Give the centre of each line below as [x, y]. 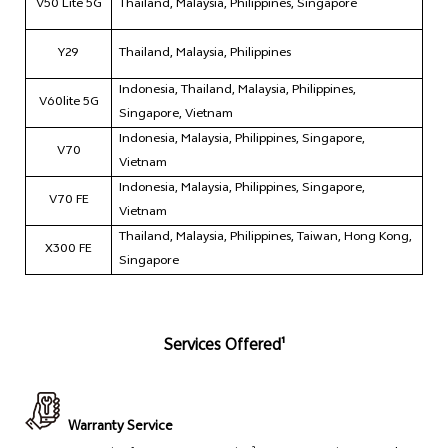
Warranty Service [120, 428]
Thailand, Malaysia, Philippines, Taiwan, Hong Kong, [265, 238]
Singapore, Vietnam [176, 115]
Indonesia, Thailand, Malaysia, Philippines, [237, 91]
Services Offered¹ [224, 347]
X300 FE [68, 250]
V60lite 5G [68, 103]
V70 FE [68, 201]
